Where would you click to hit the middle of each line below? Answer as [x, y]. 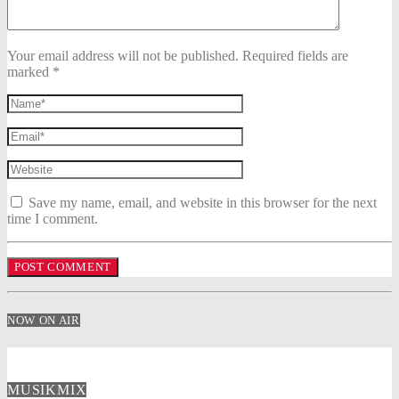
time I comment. [53, 219]
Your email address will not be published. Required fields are [178, 56]
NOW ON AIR [44, 320]
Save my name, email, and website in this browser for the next [201, 203]
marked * [33, 72]
